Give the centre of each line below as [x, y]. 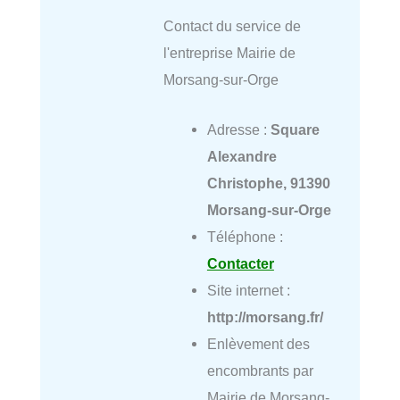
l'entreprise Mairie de [229, 53]
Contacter [240, 264]
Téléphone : [245, 237]
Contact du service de [232, 26]
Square [295, 130]
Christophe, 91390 [268, 183]
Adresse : [238, 130]
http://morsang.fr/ [265, 317]
